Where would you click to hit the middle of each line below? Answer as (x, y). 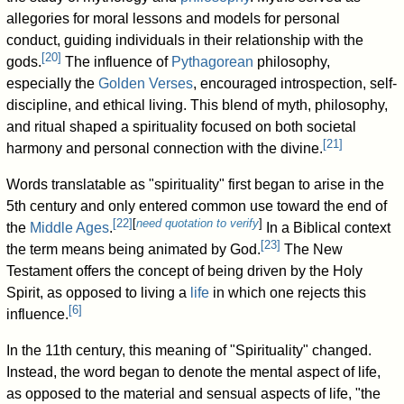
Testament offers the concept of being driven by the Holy (185, 271)
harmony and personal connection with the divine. (165, 149)
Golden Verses (146, 84)
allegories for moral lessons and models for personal (174, 19)
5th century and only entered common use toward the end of (197, 207)
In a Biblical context (327, 228)
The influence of (117, 62)
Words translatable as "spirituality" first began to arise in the (196, 185)
